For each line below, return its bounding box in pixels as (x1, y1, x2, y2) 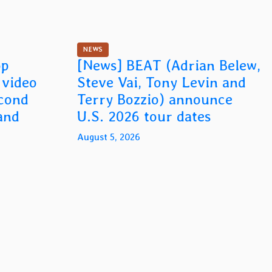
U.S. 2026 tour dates (77, 107, 211, 126)
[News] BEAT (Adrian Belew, (77, 56, 260, 75)
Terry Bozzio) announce (77, 90, 233, 109)
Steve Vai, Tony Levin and (77, 73, 246, 92)
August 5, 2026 (77, 131, 140, 143)
